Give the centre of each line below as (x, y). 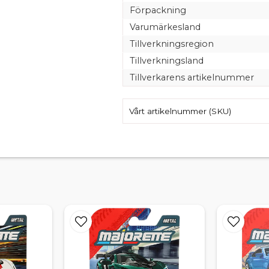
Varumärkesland (165, 27)
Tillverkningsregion (171, 44)
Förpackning (158, 10)
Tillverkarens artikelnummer (192, 77)
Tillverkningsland (166, 60)
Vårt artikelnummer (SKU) (180, 111)
